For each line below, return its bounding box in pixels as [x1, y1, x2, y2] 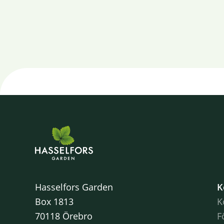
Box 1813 [35, 195, 73, 208]
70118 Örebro [35, 210, 92, 222]
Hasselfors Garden [35, 181, 113, 193]
